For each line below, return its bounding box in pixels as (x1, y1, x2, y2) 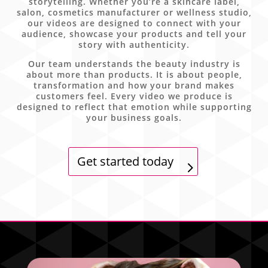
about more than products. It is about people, (26, 68, 242, 80)
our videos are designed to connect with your (27, 17, 241, 29)
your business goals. (86, 111, 182, 123)
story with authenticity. (78, 38, 190, 50)
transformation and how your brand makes (33, 79, 234, 91)
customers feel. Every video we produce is (35, 90, 233, 102)
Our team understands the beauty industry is (28, 57, 240, 69)
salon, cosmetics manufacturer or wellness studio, (16, 6, 252, 18)
